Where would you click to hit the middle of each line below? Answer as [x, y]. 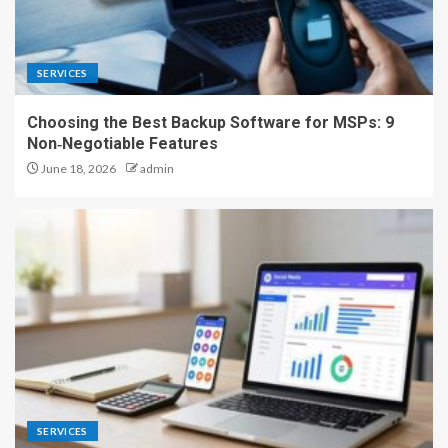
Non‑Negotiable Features [122, 144]
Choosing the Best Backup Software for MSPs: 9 [210, 123]
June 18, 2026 [77, 169]
